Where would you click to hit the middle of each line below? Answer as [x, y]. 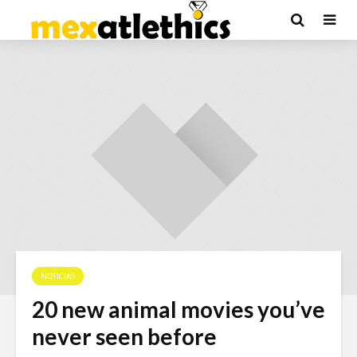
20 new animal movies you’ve [178, 309]
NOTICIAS [58, 276]
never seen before [124, 336]
